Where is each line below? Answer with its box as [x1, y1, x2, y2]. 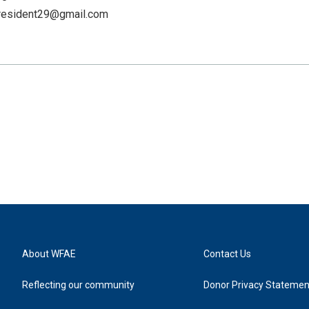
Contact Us [203, 248, 252, 259]
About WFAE [22, 248, 76, 259]
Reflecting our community [22, 279, 134, 290]
